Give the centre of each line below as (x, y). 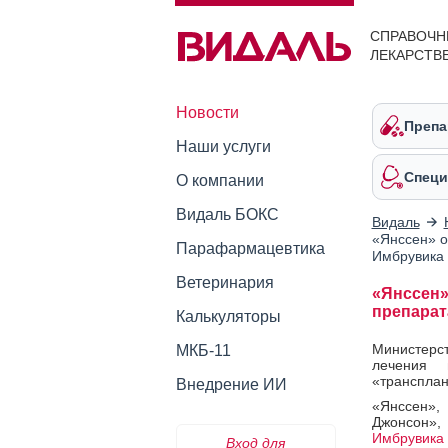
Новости (207, 112)
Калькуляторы (228, 316)
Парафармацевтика (250, 248)
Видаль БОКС (227, 214)
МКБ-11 (203, 350)
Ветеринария (224, 282)
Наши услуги (223, 146)
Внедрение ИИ (231, 384)
